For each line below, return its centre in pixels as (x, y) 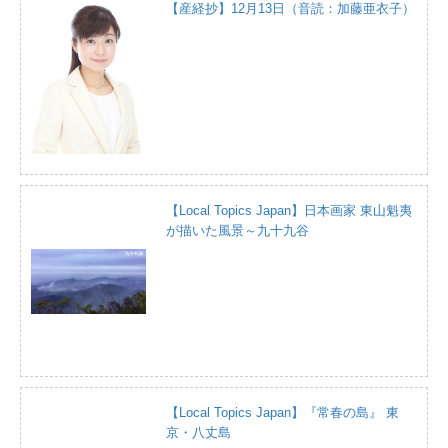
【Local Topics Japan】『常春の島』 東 (283, 413)
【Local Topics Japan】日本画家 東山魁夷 (289, 211)
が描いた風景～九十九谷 (238, 231)
